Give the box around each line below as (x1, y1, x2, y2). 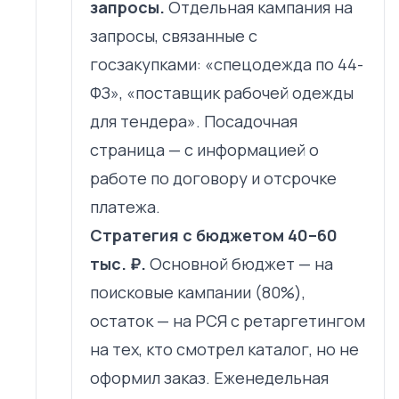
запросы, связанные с (90, 25, 257, 47)
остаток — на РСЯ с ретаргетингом (90, 310, 365, 332)
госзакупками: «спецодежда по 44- (90, 53, 363, 76)
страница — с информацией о (90, 139, 319, 161)
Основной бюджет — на (146, 253, 333, 275)
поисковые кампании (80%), (90, 281, 305, 304)
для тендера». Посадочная (90, 110, 297, 133)
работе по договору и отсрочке (90, 167, 337, 190)
